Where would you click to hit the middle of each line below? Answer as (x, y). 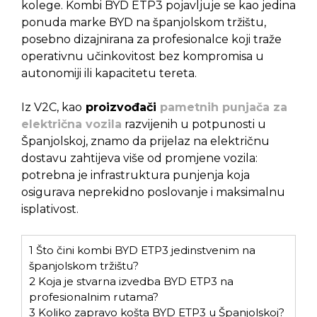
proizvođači (121, 107)
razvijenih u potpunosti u (194, 124)
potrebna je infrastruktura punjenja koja (136, 175)
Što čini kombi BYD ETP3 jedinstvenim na (144, 250)
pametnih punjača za (224, 107)
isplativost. (50, 209)
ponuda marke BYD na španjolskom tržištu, (144, 22)
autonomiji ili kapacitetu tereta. (109, 73)
